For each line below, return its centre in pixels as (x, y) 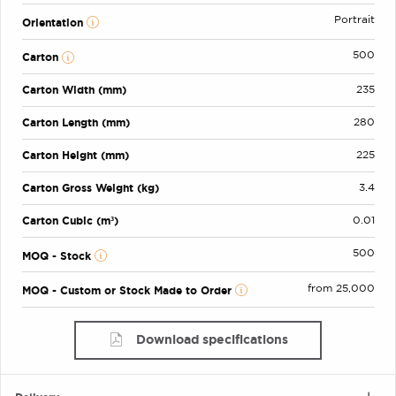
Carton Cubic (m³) (70, 221)
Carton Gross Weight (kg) (90, 188)
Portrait (354, 20)
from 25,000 (341, 288)
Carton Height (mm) (75, 156)
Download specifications (212, 339)
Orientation (54, 22)
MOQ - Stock (58, 255)
